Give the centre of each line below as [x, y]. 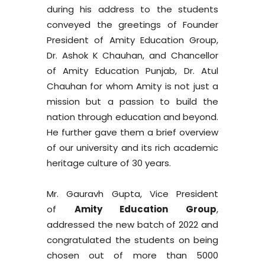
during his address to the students [132, 9]
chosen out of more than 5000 [132, 255]
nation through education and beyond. [132, 117]
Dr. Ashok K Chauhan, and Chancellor [132, 55]
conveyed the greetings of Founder [132, 25]
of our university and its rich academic [132, 148]
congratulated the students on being [132, 240]
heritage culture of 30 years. [109, 163]
